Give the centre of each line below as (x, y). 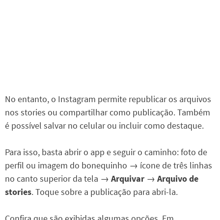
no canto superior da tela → (58, 179)
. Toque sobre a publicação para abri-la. (105, 192)
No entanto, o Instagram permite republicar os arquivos (108, 99)
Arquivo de (178, 179)
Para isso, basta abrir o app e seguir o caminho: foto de (106, 152)
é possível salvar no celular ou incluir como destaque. (104, 126)
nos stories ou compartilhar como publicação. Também (108, 112)
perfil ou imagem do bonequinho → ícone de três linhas (109, 165)
